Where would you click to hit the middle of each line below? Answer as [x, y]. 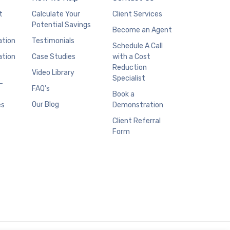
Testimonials [53, 41]
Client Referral [137, 121]
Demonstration [138, 105]
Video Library [53, 72]
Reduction [130, 67]
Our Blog [45, 104]
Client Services [137, 14]
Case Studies [54, 56]
